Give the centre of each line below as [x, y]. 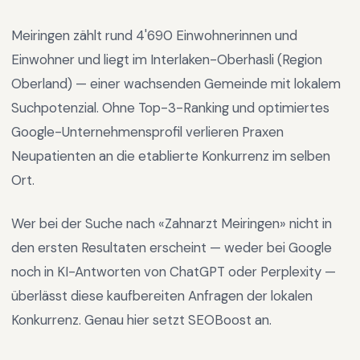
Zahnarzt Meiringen [222, 223]
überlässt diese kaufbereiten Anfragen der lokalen [162, 296]
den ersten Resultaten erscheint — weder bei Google [172, 247]
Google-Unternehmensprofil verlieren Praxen [147, 132]
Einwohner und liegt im [81, 59]
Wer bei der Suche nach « [88, 223]
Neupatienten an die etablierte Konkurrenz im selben [171, 156]
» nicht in [306, 223]
